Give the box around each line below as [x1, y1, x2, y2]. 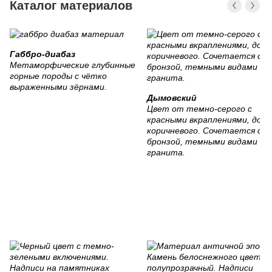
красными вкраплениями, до [147, 115, 262, 125]
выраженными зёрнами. [10, 82, 107, 92]
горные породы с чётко [10, 71, 107, 81]
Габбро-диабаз [10, 49, 75, 59]
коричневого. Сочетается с [147, 126, 262, 136]
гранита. [147, 148, 185, 158]
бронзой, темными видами [147, 137, 257, 147]
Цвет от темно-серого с [147, 104, 252, 114]
